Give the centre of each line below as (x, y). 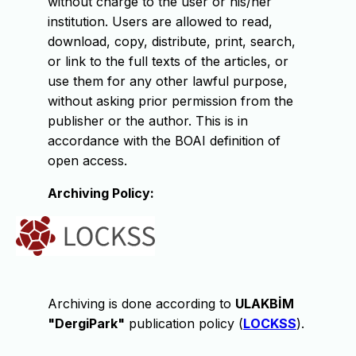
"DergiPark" (86, 324)
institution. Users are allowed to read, (160, 22)
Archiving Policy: (101, 193)
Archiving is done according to (141, 304)
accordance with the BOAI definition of (164, 141)
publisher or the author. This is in (148, 121)
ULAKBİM (265, 304)
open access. (87, 161)
